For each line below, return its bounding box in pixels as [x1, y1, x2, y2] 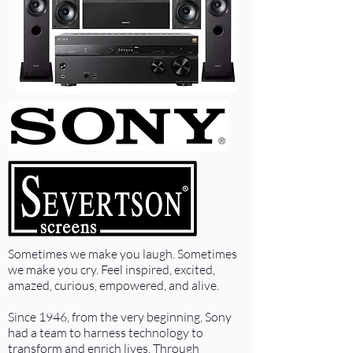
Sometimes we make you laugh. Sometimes [8, 246, 237, 262]
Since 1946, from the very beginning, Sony [8, 309, 232, 325]
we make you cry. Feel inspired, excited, [8, 262, 215, 277]
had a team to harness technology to [8, 325, 203, 340]
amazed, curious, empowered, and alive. [8, 277, 219, 293]
